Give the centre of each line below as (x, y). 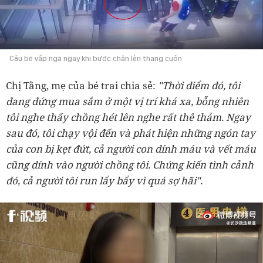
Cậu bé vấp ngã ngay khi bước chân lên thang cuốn (96, 59)
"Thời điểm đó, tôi (198, 86)
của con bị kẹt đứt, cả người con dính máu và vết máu (131, 149)
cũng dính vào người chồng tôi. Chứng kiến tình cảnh (130, 165)
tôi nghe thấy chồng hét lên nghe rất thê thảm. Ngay (128, 117)
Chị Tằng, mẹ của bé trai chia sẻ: (81, 86)
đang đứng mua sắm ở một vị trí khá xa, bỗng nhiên (127, 102)
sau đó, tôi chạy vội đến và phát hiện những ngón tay (131, 133)
